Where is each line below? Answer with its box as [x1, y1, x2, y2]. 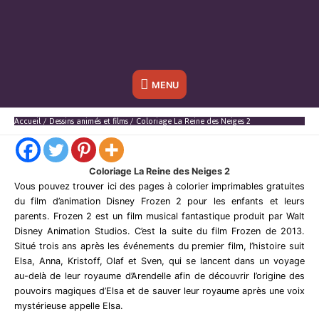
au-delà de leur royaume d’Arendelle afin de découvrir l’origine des [14, 270, 305, 281]
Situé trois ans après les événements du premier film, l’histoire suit [14, 240, 305, 251]
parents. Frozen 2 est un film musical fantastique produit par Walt [14, 210, 305, 221]
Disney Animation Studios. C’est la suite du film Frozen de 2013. [14, 225, 305, 236]
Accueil [14, 113, 41, 130]
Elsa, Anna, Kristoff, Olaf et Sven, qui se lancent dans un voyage [14, 255, 305, 266]
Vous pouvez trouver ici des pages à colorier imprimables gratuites [14, 180, 305, 192]
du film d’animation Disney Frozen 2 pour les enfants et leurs [14, 195, 305, 206]
